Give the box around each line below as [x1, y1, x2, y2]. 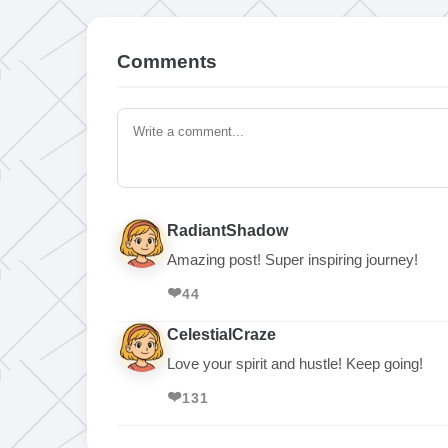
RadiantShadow [167, 222, 288, 239]
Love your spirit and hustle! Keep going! [167, 355, 423, 372]
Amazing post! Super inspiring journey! [167, 251, 418, 268]
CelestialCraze [167, 326, 276, 343]
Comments [117, 51, 217, 72]
